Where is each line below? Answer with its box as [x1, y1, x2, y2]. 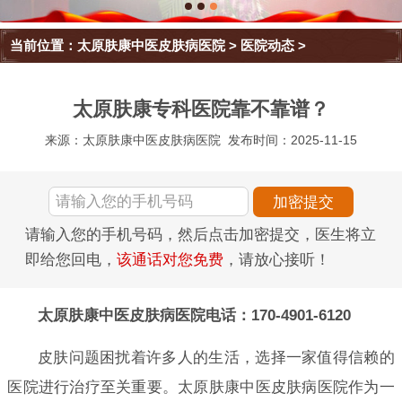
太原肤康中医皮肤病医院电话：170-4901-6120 [37, 306, 351, 324]
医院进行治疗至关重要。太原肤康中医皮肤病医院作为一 [7, 378, 395, 396]
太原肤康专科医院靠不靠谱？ [73, 98, 329, 121]
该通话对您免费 [117, 251, 223, 269]
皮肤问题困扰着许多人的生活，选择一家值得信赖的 [37, 348, 395, 366]
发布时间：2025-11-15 [228, 133, 358, 148]
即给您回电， [25, 251, 117, 269]
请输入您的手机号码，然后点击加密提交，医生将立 [25, 226, 376, 244]
